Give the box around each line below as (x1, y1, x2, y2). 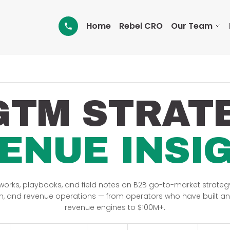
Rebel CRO (119, 20, 163, 32)
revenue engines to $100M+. (65, 202, 165, 213)
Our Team (170, 20, 213, 32)
